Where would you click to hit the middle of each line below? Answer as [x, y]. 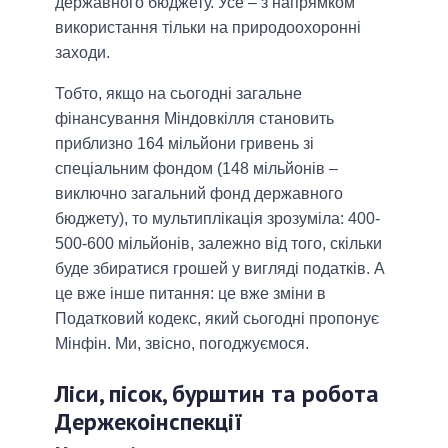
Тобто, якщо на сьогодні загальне [178, 93]
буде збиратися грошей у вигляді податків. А [220, 268]
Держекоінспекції [149, 421]
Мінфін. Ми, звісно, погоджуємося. [182, 343]
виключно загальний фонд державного [199, 193]
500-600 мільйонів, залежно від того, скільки [218, 243]
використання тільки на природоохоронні [208, 27]
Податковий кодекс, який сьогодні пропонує [217, 318]
